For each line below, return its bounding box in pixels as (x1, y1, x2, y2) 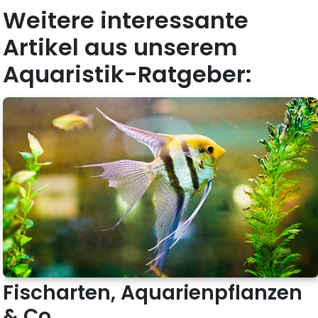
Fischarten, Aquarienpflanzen (3, 279, 303, 307)
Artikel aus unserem (3, 31, 238, 64)
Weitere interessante (3, 4, 249, 37)
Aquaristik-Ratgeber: (3, 58, 253, 91)
